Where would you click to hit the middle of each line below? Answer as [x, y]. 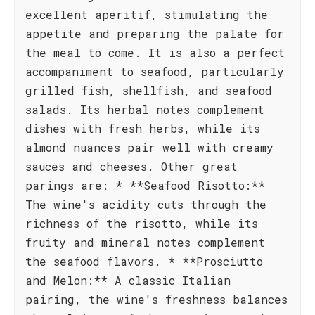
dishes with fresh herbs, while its [143, 128]
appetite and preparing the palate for [155, 33]
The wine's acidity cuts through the [146, 204]
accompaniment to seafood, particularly [155, 71]
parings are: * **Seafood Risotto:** [145, 185]
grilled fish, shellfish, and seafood [149, 90]
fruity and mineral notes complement [145, 242]
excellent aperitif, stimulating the [147, 14]
